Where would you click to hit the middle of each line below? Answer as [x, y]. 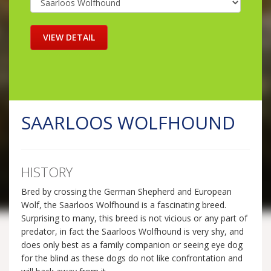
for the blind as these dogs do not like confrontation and [132, 258]
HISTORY [47, 172]
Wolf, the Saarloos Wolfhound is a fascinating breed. [124, 205]
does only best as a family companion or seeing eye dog [132, 245]
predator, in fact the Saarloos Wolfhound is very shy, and [132, 232]
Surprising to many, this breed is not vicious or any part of [134, 218]
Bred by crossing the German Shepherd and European [126, 192]
